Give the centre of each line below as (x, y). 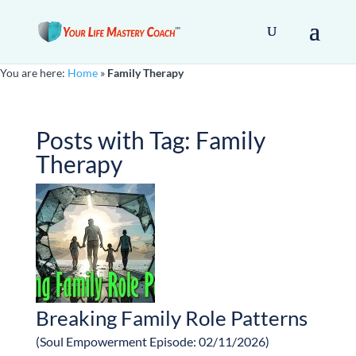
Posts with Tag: (115, 140)
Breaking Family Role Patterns (171, 318)
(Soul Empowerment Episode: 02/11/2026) (152, 342)
